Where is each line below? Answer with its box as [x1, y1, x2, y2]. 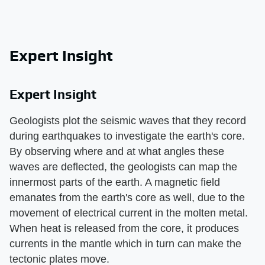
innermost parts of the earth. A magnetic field [9, 176, 220, 188]
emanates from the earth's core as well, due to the [9, 192, 245, 203]
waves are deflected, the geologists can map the [9, 161, 237, 173]
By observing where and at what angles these [9, 146, 224, 157]
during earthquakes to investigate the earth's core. [9, 130, 245, 142]
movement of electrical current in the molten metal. [9, 207, 248, 219]
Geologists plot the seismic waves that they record [9, 115, 246, 127]
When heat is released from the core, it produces [9, 222, 239, 234]
